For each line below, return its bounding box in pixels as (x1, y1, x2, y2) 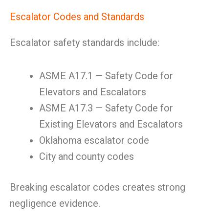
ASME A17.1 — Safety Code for (39, 70, 173, 82)
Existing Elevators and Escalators (39, 118, 183, 130)
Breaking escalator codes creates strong (10, 181, 185, 193)
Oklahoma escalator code (39, 134, 149, 146)
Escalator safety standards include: (10, 37, 159, 48)
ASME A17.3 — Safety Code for (39, 102, 173, 114)
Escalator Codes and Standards (10, 11, 144, 22)
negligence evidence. (10, 197, 100, 209)
